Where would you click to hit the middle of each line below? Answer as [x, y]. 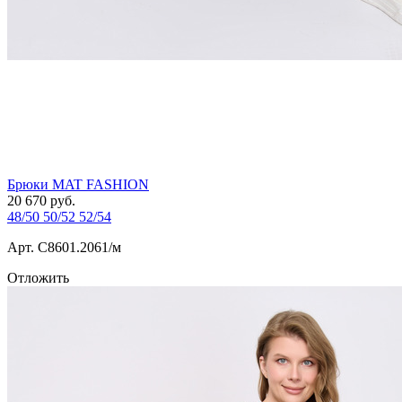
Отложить [38, 278]
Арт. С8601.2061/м [64, 248]
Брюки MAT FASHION [78, 185]
